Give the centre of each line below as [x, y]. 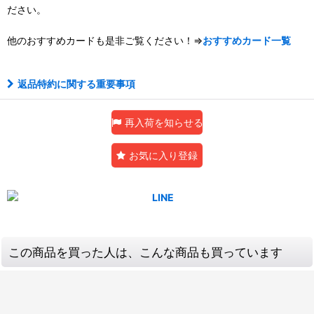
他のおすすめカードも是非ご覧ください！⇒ [105, 40]
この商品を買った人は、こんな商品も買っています [145, 252]
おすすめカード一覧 [247, 40]
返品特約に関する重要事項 [76, 84]
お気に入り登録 [163, 155]
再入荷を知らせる [164, 122]
